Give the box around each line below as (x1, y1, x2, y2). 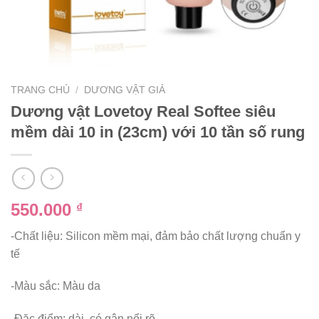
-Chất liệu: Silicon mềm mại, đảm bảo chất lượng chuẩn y (11, 229, 300, 242)
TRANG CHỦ (11, 85, 70, 96)
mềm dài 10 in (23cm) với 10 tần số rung (11, 123, 305, 142)
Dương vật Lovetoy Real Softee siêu (11, 103, 276, 121)
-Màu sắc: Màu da (11, 280, 100, 293)
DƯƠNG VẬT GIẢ (84, 85, 166, 96)
